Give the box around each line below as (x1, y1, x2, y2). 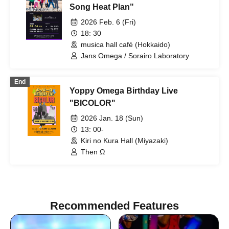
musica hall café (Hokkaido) (81, 40, 170, 49)
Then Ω (81, 148, 105, 156)
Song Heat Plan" (70, 3, 134, 11)
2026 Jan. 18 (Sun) (81, 114, 143, 122)
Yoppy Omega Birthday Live (70, 86, 178, 95)
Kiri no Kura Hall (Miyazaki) (81, 136, 168, 145)
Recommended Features (50, 199, 179, 212)
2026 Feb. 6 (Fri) (81, 18, 136, 26)
